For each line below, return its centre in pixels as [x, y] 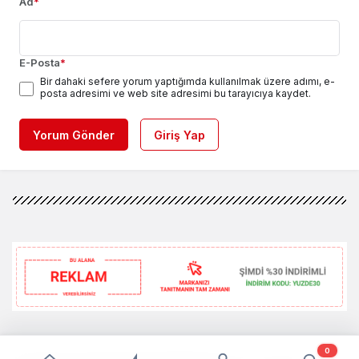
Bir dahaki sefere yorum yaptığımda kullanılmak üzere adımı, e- [188, 82]
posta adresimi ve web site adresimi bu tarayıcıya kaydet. [175, 94]
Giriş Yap [179, 135]
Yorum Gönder [74, 135]
